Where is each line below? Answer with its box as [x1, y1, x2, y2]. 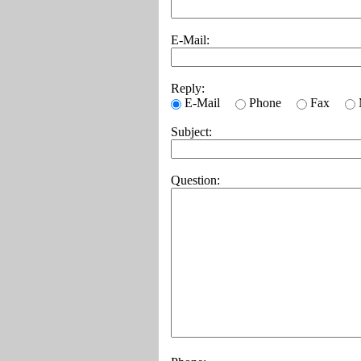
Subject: [171, 125, 212, 139]
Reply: [171, 81, 205, 95]
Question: [171, 173, 220, 187]
